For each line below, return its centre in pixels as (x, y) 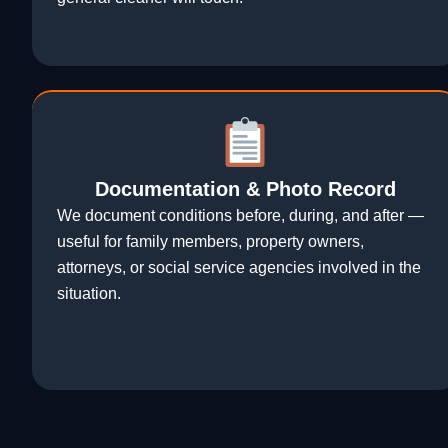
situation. (89, 294)
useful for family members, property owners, (210, 242)
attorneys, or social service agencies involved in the (239, 268)
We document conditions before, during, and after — (240, 216)
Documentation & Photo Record (245, 189)
